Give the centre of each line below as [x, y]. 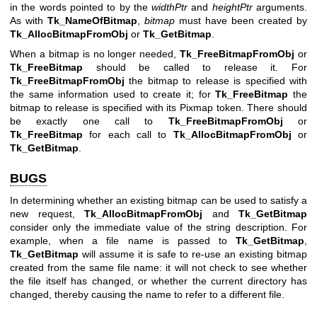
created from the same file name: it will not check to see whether [158, 268]
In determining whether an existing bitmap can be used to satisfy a [158, 201]
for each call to [128, 134]
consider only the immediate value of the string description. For [158, 227]
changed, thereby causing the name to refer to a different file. [147, 295]
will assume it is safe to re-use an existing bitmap [193, 254]
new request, [47, 214]
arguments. [280, 7]
